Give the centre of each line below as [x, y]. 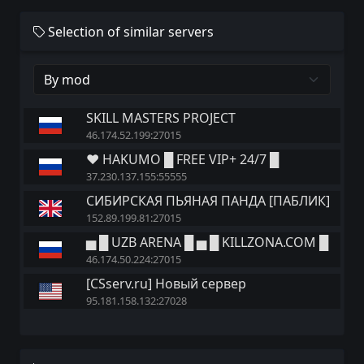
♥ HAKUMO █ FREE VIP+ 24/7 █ [182, 159]
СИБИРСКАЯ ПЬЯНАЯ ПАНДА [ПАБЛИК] [208, 201]
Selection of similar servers [129, 32]
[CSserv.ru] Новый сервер [166, 284]
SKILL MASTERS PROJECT [160, 118]
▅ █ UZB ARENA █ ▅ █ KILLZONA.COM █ [207, 242]
